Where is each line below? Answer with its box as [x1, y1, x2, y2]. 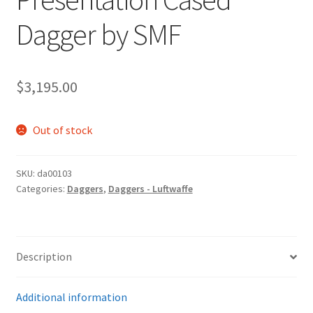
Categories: [15, 182, 67, 195]
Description [15, 249, 72, 264]
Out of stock [33, 122, 93, 137]
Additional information [15, 290, 127, 305]
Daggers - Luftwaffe [108, 182, 193, 195]
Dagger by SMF [15, 15, 181, 52]
